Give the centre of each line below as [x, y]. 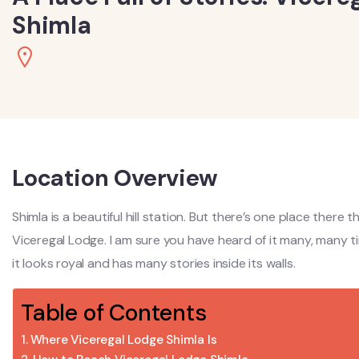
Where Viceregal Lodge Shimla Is [123, 340]
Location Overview [115, 178]
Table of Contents [114, 313]
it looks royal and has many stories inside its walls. [154, 263]
